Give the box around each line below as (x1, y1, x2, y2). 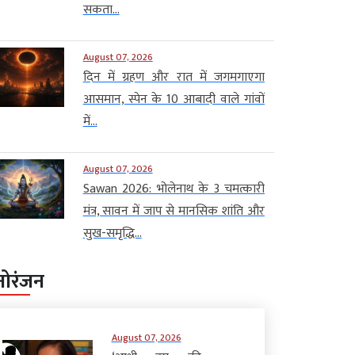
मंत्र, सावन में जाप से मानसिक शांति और (82, 200, 265, 222)
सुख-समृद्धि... (82, 222, 142, 244)
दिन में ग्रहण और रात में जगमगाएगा (82, 66, 265, 88)
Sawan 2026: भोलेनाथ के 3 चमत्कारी (82, 177, 265, 200)
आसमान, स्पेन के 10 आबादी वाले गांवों (82, 88, 265, 110)
